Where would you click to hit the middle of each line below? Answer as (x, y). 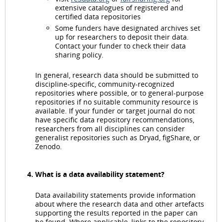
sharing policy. (79, 55)
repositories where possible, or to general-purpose (119, 93)
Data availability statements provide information (115, 195)
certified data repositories (98, 16)
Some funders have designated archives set (128, 28)
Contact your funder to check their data (120, 46)
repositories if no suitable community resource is (117, 102)
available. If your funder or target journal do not (115, 111)
